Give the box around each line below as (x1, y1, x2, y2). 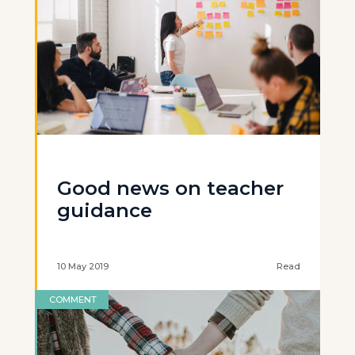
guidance (57, 199, 152, 222)
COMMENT (49, 294, 97, 305)
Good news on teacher (57, 177, 284, 200)
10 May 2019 (57, 261, 109, 272)
